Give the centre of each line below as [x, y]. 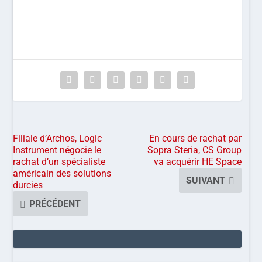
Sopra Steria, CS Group [195, 150]
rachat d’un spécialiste [59, 162]
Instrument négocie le [57, 150]
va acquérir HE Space [198, 162]
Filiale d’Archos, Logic [58, 139]
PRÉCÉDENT [55, 204]
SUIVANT [206, 181]
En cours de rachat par [196, 139]
